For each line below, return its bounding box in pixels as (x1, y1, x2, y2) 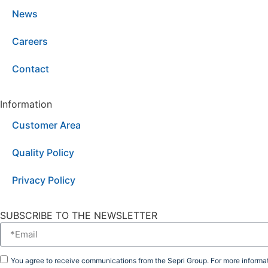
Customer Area (12, 118, 81, 131)
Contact (12, 62, 49, 75)
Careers (12, 35, 48, 47)
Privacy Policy (12, 173, 75, 186)
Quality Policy (12, 146, 74, 159)
